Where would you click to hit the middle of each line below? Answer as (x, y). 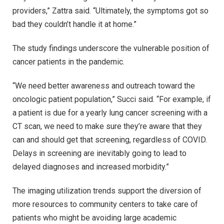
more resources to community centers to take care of (105, 204)
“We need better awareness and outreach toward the (104, 85)
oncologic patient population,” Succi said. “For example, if (112, 99)
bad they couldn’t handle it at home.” (74, 24)
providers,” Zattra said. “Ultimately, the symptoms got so (110, 11)
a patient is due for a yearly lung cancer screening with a (110, 112)
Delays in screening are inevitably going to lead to (99, 153)
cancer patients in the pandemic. (68, 62)
